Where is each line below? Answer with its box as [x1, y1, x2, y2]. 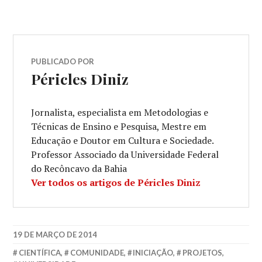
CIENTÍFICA [19, 248, 61, 257]
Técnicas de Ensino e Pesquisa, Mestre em [31, 120, 207, 133]
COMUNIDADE [70, 248, 124, 257]
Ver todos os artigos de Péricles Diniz [31, 176, 201, 189]
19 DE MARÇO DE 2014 [13, 230, 98, 239]
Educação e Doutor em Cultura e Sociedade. [31, 134, 214, 147]
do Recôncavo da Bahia [31, 162, 127, 175]
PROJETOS [182, 248, 222, 257]
